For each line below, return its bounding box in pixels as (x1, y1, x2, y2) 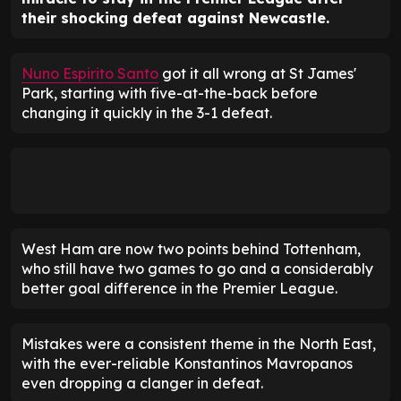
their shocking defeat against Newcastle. (21, 9, 329, 28)
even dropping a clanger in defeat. (21, 374, 263, 393)
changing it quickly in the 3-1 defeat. (21, 104, 272, 123)
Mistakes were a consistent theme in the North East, (21, 335, 376, 354)
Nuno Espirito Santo (21, 64, 158, 83)
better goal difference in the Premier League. (21, 279, 337, 298)
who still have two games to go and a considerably (21, 260, 373, 278)
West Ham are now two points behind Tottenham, (21, 240, 361, 259)
